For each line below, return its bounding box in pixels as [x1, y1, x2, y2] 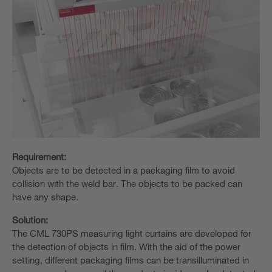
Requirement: [12, 151, 66, 162]
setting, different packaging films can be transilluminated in [12, 254, 249, 265]
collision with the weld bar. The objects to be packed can [12, 177, 242, 189]
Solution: [12, 214, 48, 225]
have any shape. [12, 191, 78, 202]
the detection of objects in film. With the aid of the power [12, 240, 240, 252]
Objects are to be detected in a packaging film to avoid [12, 164, 235, 175]
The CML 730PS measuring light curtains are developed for [12, 227, 251, 239]
